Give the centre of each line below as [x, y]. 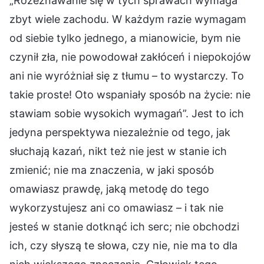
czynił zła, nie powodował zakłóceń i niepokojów [130, 57]
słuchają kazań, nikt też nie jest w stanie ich [118, 151]
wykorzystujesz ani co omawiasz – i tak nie [116, 207]
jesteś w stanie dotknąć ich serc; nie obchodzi [124, 226]
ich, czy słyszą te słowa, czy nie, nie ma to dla [123, 245]
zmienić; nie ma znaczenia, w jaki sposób [112, 170]
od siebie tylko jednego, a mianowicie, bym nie [125, 38]
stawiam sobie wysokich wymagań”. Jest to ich [127, 113]
